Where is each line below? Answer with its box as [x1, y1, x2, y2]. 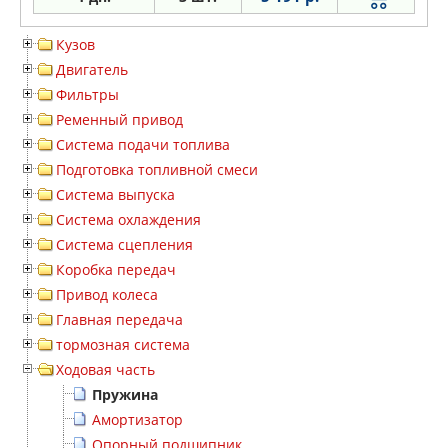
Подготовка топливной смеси [56, 160, 258, 179]
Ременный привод [56, 110, 183, 129]
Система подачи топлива [56, 135, 230, 154]
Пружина [92, 385, 158, 404]
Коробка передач [56, 260, 176, 279]
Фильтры [56, 85, 119, 104]
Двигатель [56, 60, 128, 79]
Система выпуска [56, 185, 175, 204]
